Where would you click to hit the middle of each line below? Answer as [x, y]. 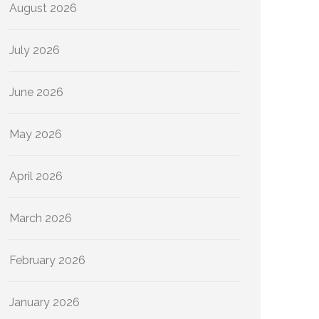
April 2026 [36, 176]
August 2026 [43, 8]
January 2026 [45, 302]
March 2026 [41, 218]
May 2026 [36, 134]
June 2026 [36, 92]
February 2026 [47, 260]
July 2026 [35, 50]
